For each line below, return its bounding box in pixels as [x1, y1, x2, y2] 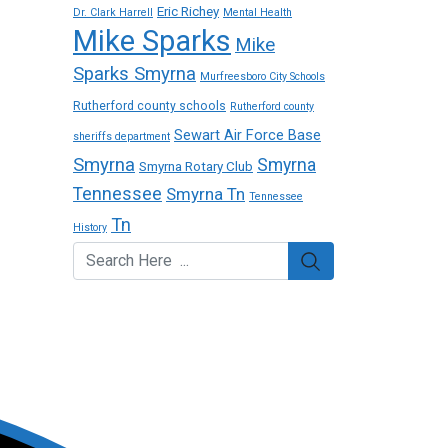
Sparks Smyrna [73, 63, 196, 85]
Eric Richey [157, 3, 219, 19]
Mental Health [223, 6, 292, 19]
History [73, 221, 107, 234]
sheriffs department [73, 130, 170, 143]
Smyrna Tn [166, 184, 245, 204]
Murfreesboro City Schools [200, 70, 325, 83]
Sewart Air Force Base [174, 126, 321, 144]
